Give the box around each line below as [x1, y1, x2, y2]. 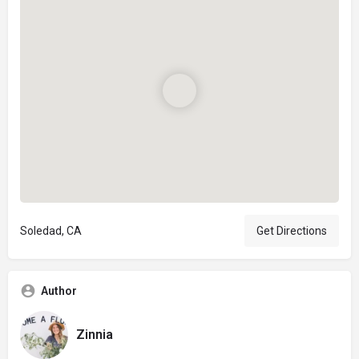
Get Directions [256, 224, 327, 237]
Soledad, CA [20, 224, 82, 237]
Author [41, 284, 77, 297]
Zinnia [76, 327, 113, 343]
